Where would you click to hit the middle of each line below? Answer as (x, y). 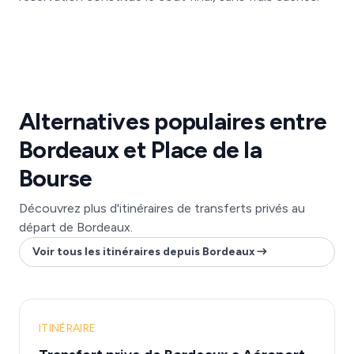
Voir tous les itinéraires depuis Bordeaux (144, 252)
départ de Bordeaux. (76, 227)
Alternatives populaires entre (173, 121)
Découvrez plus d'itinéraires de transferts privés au (162, 208)
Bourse (56, 178)
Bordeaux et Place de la (140, 150)
